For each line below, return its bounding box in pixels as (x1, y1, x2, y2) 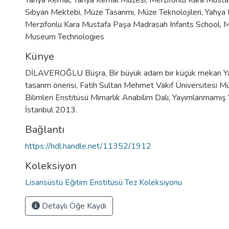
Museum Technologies (25, 31, 104, 42)
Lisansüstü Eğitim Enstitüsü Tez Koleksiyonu (25, 177, 182, 188)
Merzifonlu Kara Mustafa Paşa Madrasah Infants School (25, 19, 220, 30)
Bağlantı (25, 123, 64, 136)
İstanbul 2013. (25, 104, 77, 116)
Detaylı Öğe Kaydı (40, 200, 106, 212)
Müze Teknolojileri (138, 7, 201, 18)
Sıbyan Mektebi (25, 7, 80, 18)
